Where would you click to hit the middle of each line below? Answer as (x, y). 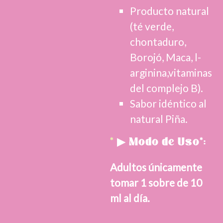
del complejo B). (166, 88)
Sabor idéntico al (168, 103)
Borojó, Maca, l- (165, 57)
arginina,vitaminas (171, 72)
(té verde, (152, 26)
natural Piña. (159, 118)
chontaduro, (158, 41)
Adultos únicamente (156, 167)
